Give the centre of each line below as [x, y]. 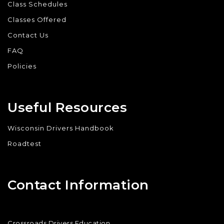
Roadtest [24, 144]
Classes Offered [37, 20]
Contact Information [78, 185]
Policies [22, 66]
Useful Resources [67, 108]
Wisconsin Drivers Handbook [61, 128]
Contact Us [28, 35]
